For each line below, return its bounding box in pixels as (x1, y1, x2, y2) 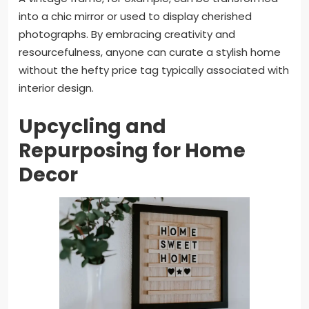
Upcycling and (19, 113, 166, 141)
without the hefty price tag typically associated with (19, 63, 289, 78)
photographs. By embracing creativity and (19, 27, 235, 42)
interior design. (19, 81, 94, 96)
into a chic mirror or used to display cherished (19, 9, 252, 24)
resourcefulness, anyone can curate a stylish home (19, 45, 281, 60)
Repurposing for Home (19, 137, 246, 165)
